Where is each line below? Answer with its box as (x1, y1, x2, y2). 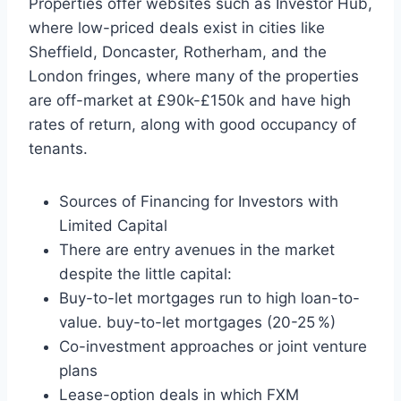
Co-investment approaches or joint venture (59, 337, 367, 356)
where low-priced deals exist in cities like (29, 19, 325, 38)
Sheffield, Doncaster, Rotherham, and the (29, 43, 327, 62)
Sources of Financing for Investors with (59, 192, 338, 211)
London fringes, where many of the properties (29, 67, 359, 86)
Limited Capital (59, 217, 167, 235)
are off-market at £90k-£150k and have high (29, 91, 351, 110)
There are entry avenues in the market (59, 241, 335, 260)
